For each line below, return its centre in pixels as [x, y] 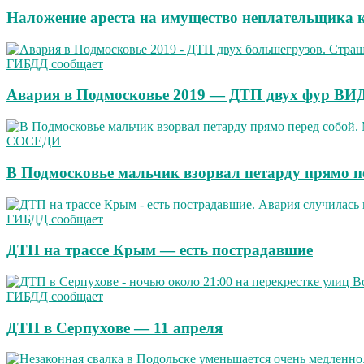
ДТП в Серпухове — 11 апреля [115, 327]
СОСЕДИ [34, 141]
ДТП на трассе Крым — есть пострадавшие [160, 250]
